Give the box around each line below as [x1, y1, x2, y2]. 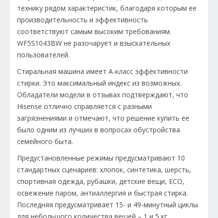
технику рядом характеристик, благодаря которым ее [17, 3, 197, 13]
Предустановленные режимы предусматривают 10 [17, 153, 185, 163]
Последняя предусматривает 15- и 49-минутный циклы [17, 200, 198, 210]
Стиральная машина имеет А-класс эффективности [17, 67, 188, 76]
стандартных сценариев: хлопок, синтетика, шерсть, [17, 165, 191, 175]
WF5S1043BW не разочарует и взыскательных [17, 38, 170, 48]
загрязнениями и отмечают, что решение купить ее [17, 113, 189, 123]
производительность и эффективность [17, 15, 148, 25]
